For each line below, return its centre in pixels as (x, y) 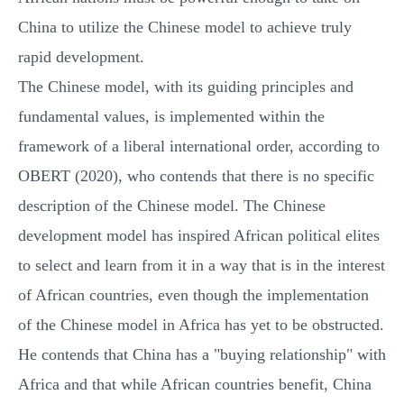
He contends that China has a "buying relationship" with (202, 354)
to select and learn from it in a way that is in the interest (202, 265)
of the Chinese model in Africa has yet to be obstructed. (201, 325)
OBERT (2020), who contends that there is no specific (196, 176)
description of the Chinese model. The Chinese (172, 206)
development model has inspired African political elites (199, 235)
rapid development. (81, 57)
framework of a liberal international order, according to (199, 146)
